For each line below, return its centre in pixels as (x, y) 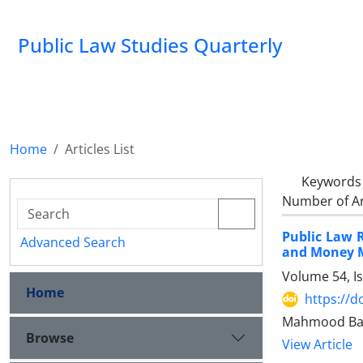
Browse (50, 337)
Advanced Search (73, 242)
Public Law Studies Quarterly (150, 45)
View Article (317, 345)
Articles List (100, 149)
